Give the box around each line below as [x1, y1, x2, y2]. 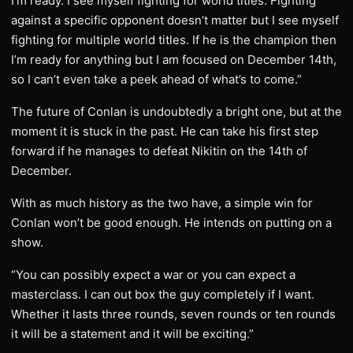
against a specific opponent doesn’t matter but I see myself [11, 13, 339, 28]
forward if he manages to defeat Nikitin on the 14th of [11, 143, 307, 158]
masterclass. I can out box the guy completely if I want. [11, 287, 314, 302]
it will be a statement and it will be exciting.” [11, 326, 260, 341]
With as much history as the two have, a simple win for [11, 195, 313, 210]
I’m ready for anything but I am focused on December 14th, [11, 52, 336, 67]
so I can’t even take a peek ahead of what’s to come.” [11, 72, 302, 87]
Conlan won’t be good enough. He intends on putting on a [11, 215, 332, 230]
